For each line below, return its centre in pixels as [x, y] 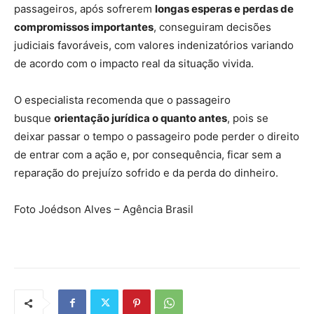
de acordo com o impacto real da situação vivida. [134, 63]
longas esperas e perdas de [224, 8]
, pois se [248, 118]
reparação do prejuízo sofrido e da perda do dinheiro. [146, 172]
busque [34, 118]
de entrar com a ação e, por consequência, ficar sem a [148, 154]
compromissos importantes [84, 27]
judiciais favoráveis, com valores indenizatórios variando [154, 45]
